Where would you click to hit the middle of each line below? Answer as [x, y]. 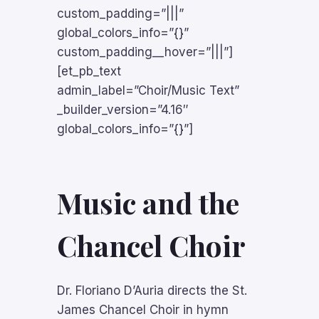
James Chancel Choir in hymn [143, 310]
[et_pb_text [89, 71]
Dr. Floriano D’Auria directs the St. [152, 291]
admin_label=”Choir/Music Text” [148, 90]
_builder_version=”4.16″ [123, 110]
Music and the [148, 203]
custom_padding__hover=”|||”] [145, 52]
